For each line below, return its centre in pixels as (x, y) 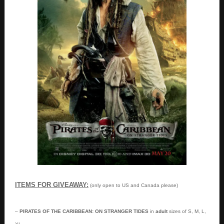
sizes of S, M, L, (187, 211)
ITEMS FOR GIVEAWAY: (51, 184)
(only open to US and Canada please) (133, 185)
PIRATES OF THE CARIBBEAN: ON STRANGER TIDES (84, 211)
